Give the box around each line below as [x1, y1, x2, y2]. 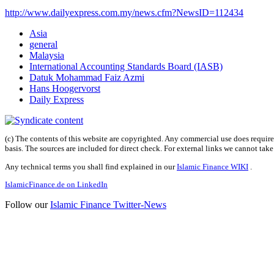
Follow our [5, 199, 50, 210]
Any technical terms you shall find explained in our [5, 161, 177, 171]
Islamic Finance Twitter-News [50, 199, 166, 210]
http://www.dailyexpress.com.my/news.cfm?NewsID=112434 [5, 7, 243, 18]
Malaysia [29, 50, 64, 61]
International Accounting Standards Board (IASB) [29, 61, 223, 72]
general [29, 39, 57, 50]
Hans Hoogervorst [29, 83, 100, 94]
